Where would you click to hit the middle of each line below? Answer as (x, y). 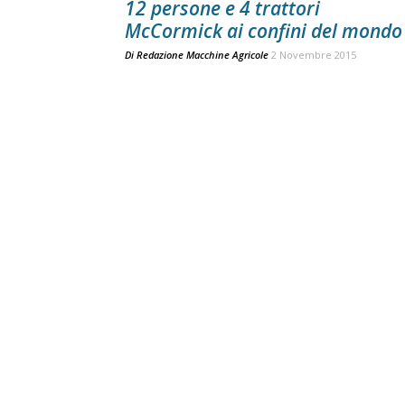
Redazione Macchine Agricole (202, 55)
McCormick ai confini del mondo (264, 31)
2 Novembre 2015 (314, 55)
